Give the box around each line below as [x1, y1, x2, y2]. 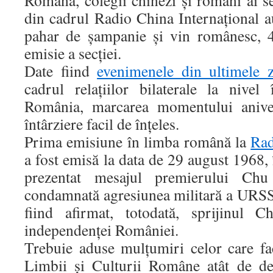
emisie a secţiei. [24, 43, 121, 63]
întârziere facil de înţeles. [24, 113, 179, 134]
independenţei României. [24, 219, 179, 240]
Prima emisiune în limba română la [24, 131, 251, 152]
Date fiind [24, 60, 97, 81]
